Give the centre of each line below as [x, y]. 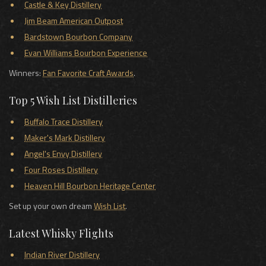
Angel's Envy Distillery [63, 153]
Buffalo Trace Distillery [64, 121]
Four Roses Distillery [61, 169]
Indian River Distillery [62, 254]
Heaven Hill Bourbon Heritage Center [90, 185]
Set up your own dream [51, 205]
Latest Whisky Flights [61, 233]
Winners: [26, 72]
